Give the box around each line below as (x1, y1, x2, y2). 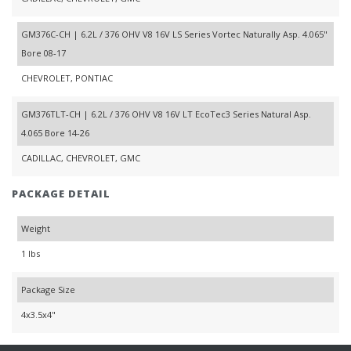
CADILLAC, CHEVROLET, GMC (21, 152, 140, 165)
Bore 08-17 (21, 47, 66, 60)
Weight (21, 223, 50, 235)
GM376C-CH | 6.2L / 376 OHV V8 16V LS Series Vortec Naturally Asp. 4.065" (21, 28, 327, 41)
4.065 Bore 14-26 (21, 127, 89, 139)
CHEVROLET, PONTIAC (21, 72, 113, 85)
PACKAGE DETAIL (12, 186, 110, 201)
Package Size (21, 284, 75, 296)
